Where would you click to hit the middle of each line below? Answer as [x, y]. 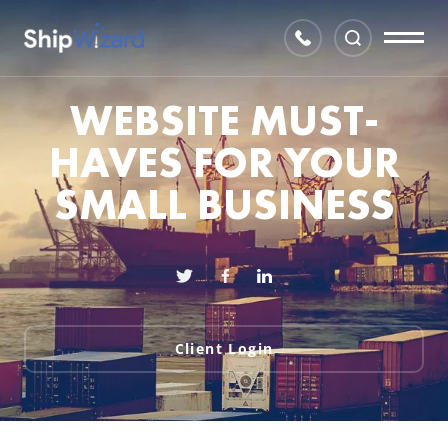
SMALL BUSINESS [224, 205]
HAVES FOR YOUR [224, 163]
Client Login [224, 348]
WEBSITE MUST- [224, 121]
